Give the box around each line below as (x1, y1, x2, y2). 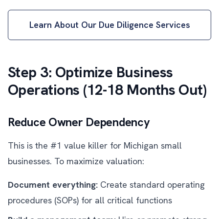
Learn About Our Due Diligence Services (29, 19, 190, 30)
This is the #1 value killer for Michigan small (8, 140, 182, 151)
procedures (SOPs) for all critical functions (8, 195, 172, 206)
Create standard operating (98, 179, 205, 190)
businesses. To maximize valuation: (8, 155, 144, 167)
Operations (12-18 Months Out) (8, 80, 207, 99)
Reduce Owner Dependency (8, 114, 150, 130)
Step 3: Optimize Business (8, 63, 173, 82)
